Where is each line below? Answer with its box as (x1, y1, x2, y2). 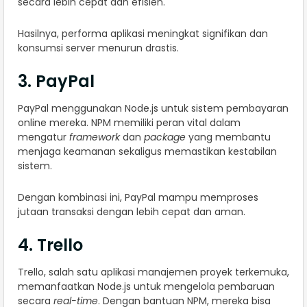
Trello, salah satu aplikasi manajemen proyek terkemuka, (18, 265, 289, 279)
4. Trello (18, 233, 83, 256)
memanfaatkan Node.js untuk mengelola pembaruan (18, 279, 275, 293)
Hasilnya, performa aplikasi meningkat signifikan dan (18, 26, 268, 40)
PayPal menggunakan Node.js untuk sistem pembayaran (18, 101, 288, 115)
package (144, 130, 186, 144)
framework (69, 130, 120, 144)
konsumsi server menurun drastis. (18, 40, 179, 55)
